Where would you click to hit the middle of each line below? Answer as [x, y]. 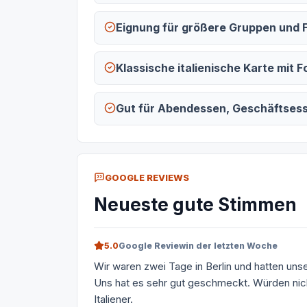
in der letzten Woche [232, 246]
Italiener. [113, 299]
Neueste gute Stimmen [195, 205]
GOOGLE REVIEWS [147, 177]
